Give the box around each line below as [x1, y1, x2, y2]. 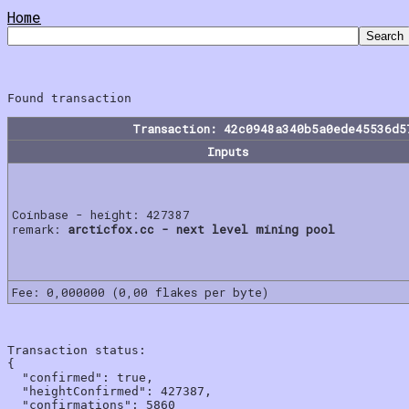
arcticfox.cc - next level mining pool [68, 221, 335, 236]
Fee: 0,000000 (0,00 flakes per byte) [12, 284, 268, 299]
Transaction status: [7, 342, 146, 357]
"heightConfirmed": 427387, [7, 383, 212, 398]
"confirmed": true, [7, 370, 153, 384]
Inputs [207, 143, 248, 159]
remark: [12, 221, 68, 236]
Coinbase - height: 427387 [12, 206, 190, 222]
